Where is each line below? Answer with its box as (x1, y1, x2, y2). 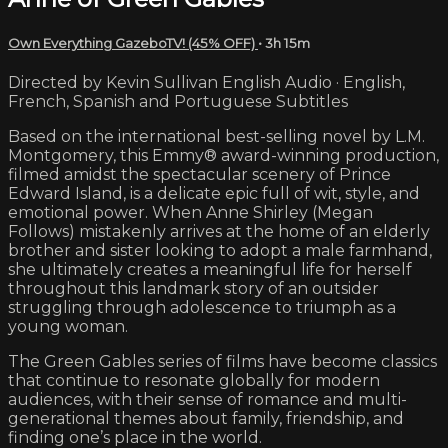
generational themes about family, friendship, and (8, 408, 404, 428)
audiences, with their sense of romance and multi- (8, 389, 407, 409)
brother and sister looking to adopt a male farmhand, (8, 240, 432, 260)
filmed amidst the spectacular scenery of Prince (8, 164, 391, 184)
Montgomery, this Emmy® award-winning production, (8, 145, 439, 165)
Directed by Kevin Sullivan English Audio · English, (8, 72, 405, 92)
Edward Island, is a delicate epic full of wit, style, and (8, 183, 420, 203)
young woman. (8, 316, 128, 336)
